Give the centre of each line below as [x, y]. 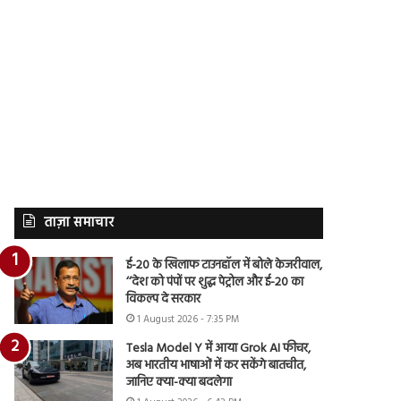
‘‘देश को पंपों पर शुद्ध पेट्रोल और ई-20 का [215, 282]
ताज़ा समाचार [79, 222]
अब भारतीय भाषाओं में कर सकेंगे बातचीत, [217, 365]
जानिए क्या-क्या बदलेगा [179, 382]
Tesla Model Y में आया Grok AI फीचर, [219, 348]
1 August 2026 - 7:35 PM [188, 319]
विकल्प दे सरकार [164, 299]
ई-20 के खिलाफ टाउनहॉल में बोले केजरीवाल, [225, 265]
